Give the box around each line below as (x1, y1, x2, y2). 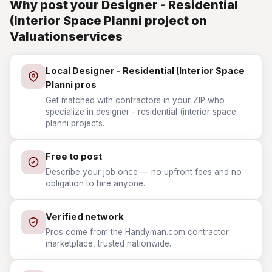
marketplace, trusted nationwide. (46, 239, 171, 248)
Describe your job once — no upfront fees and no (46, 167, 242, 177)
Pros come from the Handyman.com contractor (46, 227, 229, 237)
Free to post (46, 151, 102, 162)
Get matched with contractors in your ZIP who (46, 95, 225, 105)
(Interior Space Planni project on (10, 13, 207, 28)
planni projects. (46, 118, 104, 128)
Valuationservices (10, 29, 123, 44)
